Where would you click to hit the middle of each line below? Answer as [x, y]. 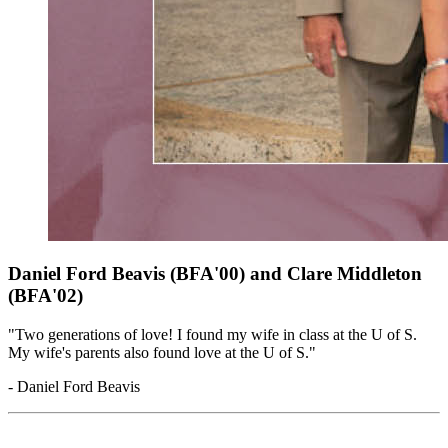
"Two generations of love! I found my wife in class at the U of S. [212, 334]
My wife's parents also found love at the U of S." [162, 352]
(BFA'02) [45, 296]
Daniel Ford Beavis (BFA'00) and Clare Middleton [215, 274]
